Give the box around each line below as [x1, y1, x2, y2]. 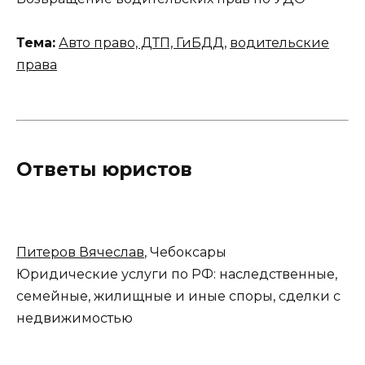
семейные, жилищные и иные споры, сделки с [16, 288, 341, 305]
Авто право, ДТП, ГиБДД [59, 34, 224, 51]
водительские [230, 34, 329, 51]
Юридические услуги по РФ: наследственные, [16, 266, 337, 283]
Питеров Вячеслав [16, 244, 144, 261]
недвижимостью [16, 310, 133, 327]
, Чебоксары [144, 244, 226, 261]
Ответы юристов [16, 158, 192, 182]
